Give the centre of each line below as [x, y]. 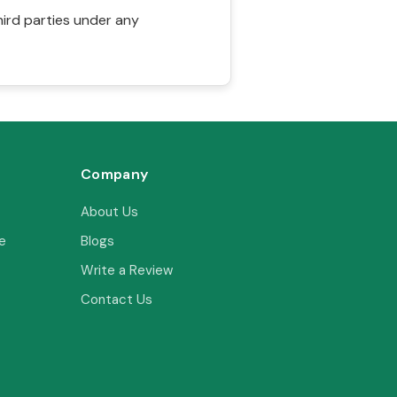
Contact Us [117, 300]
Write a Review [127, 270]
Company [115, 174]
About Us [109, 212]
